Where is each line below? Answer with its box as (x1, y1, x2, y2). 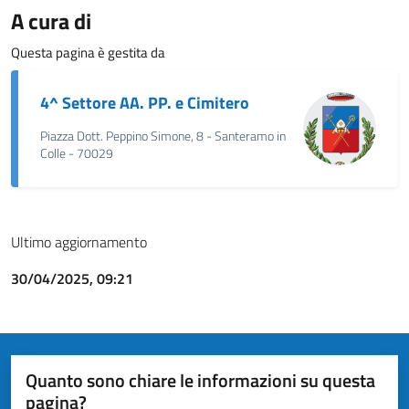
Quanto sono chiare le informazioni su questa (26, 366, 375, 395)
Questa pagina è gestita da (11, 42, 165, 64)
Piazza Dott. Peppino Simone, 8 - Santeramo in (40, 126, 286, 147)
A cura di (11, 5, 91, 38)
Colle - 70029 (40, 143, 113, 164)
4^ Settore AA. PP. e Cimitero (40, 90, 249, 116)
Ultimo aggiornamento (11, 231, 147, 254)
